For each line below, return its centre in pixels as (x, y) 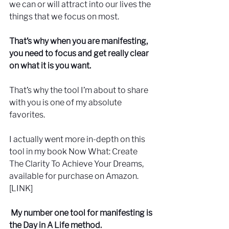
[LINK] (21, 188)
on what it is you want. (51, 65)
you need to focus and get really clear (80, 53)
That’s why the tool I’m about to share (79, 90)
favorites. (27, 114)
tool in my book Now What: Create (74, 151)
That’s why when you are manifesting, (79, 41)
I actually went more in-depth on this (78, 139)
